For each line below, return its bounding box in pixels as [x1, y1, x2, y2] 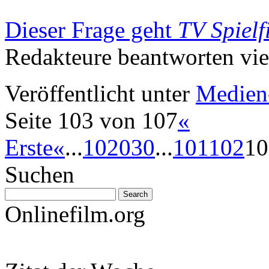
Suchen [5, 161, 74, 187]
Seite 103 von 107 [5, 107, 178, 133]
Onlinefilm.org [5, 201, 145, 227]
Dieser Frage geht [5, 16, 178, 43]
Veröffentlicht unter [5, 80, 190, 106]
